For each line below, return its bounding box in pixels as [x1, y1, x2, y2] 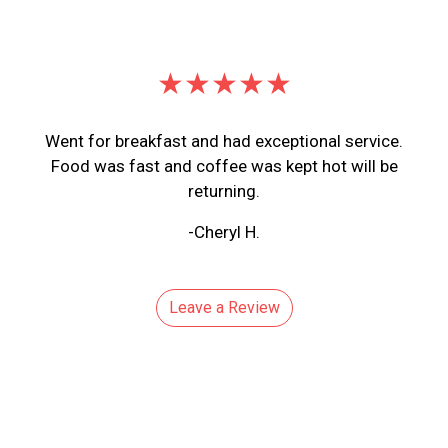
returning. [188, 181, 260, 202]
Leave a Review [168, 298, 280, 318]
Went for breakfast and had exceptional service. [45, 131, 403, 152]
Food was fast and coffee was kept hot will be [50, 156, 398, 177]
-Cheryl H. [188, 222, 260, 243]
